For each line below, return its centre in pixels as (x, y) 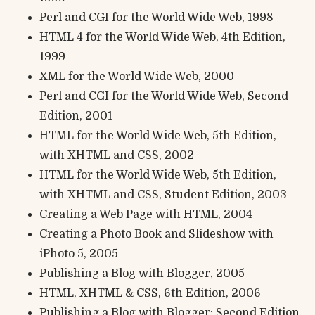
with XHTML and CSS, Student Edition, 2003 (163, 194)
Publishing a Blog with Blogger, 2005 (142, 273)
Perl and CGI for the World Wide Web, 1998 (156, 17)
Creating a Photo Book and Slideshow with (156, 234)
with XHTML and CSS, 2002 (117, 155)
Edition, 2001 (76, 116)
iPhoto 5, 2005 (79, 253)
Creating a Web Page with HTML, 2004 (146, 214)
